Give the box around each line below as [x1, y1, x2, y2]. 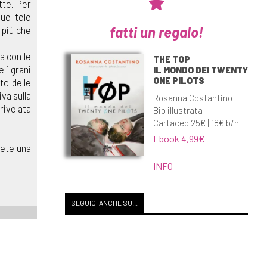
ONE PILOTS [153, 74, 204, 86]
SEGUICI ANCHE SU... [70, 198, 138, 207]
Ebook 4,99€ [153, 132, 205, 144]
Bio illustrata [153, 104, 203, 116]
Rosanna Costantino [153, 92, 232, 103]
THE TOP [153, 53, 190, 64]
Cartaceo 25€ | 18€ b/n [153, 117, 239, 128]
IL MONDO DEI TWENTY [153, 64, 248, 75]
